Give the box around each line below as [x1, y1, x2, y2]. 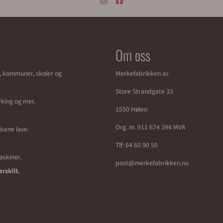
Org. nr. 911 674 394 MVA [115, 122, 185, 132]
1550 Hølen [115, 105, 147, 114]
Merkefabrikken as [115, 69, 169, 78]
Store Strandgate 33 [115, 87, 173, 96]
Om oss [115, 45, 150, 65]
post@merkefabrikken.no [115, 158, 189, 168]
